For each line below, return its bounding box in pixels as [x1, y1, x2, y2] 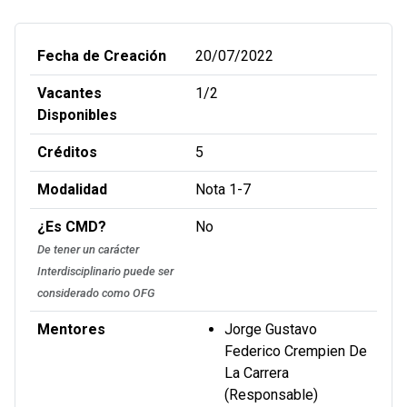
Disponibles [37, 106, 117, 124]
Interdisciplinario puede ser [37, 264, 174, 279]
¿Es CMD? [37, 218, 106, 236]
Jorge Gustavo [224, 321, 317, 339]
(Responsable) [224, 386, 318, 404]
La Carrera [224, 364, 289, 382]
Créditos [37, 144, 97, 162]
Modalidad [37, 181, 107, 199]
